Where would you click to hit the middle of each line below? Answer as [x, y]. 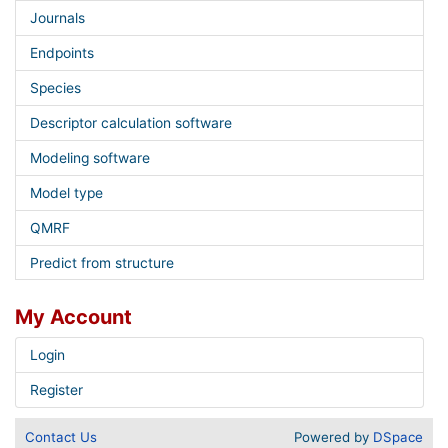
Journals [57, 18]
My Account [73, 317]
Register [56, 390]
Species [55, 88]
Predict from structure [101, 262]
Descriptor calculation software [130, 122]
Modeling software [89, 157]
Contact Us [61, 437]
